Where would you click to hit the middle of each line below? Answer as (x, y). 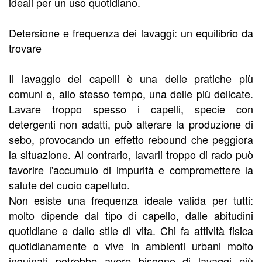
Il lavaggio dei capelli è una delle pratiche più (131, 79)
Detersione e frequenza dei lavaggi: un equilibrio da (131, 33)
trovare (25, 48)
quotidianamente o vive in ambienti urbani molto (131, 246)
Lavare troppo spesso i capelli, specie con (131, 109)
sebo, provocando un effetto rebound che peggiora (131, 139)
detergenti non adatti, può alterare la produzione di (131, 124)
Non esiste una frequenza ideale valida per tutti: (131, 200)
